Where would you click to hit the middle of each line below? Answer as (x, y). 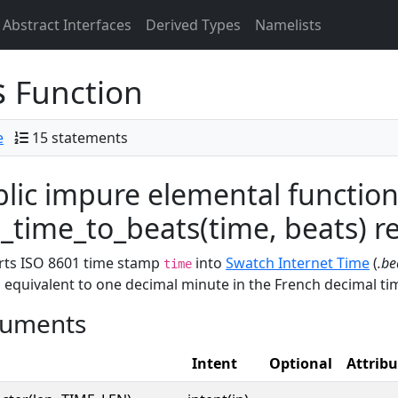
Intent (215, 363)
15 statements (80, 138)
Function (79, 92)
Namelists (288, 25)
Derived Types (193, 25)
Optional (301, 363)
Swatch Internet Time (298, 263)
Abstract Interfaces (67, 25)
